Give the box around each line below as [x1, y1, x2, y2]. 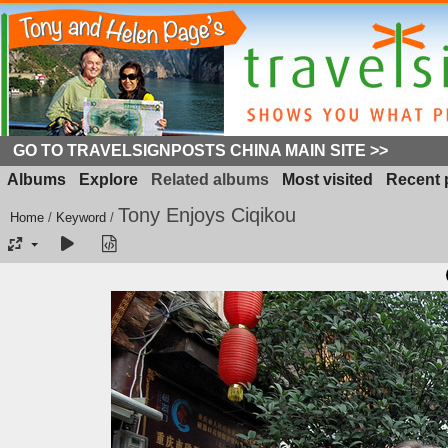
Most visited [281, 171, 373, 188]
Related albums [150, 171, 269, 188]
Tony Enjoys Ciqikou [118, 204, 296, 226]
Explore [78, 171, 138, 188]
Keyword [56, 210, 106, 225]
